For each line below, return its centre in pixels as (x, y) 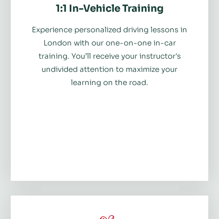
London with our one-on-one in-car (109, 43)
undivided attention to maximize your (109, 69)
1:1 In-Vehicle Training (109, 8)
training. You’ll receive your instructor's (109, 56)
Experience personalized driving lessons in (109, 29)
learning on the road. (109, 82)
